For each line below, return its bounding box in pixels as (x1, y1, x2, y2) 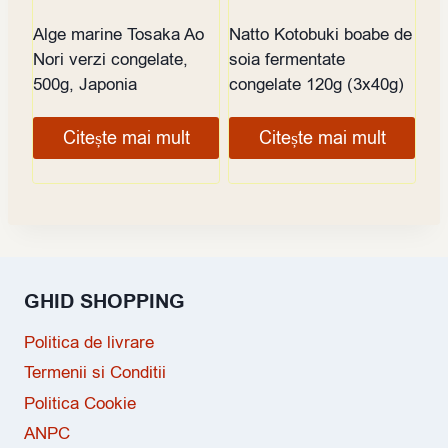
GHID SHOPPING (24, 288, 185, 317)
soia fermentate (229, 48, 345, 72)
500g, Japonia (33, 73, 137, 97)
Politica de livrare (24, 331, 154, 355)
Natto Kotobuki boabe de (229, 23, 412, 47)
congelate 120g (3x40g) (229, 73, 404, 97)
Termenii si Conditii (24, 361, 166, 385)
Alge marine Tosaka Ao (33, 23, 204, 47)
